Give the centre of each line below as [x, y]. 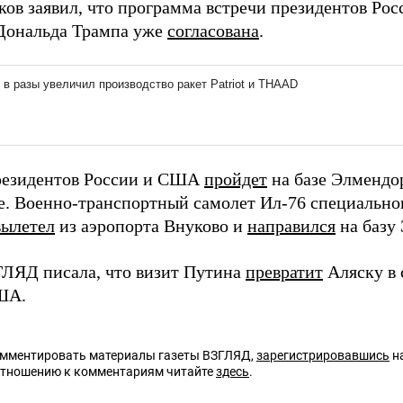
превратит [284, 272]
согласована [213, 31]
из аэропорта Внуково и [151, 226]
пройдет [236, 179]
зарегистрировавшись [323, 355]
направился [291, 226]
